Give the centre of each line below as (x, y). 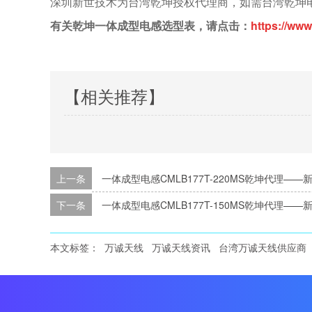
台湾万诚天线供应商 (263, 247)
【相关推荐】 (114, 96)
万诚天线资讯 (181, 247)
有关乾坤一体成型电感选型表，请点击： (150, 25)
